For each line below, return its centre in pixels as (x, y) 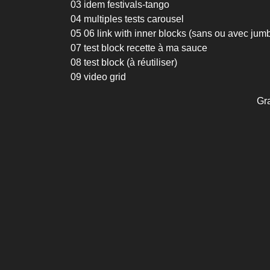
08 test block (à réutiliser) (124, 62)
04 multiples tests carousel (127, 19)
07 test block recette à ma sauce (139, 48)
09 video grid (98, 77)
